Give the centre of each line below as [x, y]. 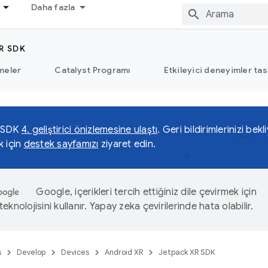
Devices [75, 252]
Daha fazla [53, 7]
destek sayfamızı [61, 144]
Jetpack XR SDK [187, 252]
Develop [31, 252]
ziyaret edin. [127, 144]
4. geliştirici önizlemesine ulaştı [89, 130]
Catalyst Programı [92, 70]
